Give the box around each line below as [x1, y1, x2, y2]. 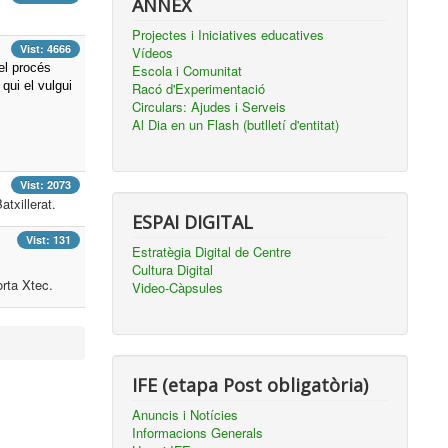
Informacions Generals [132, 423, 264, 442]
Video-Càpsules [132, 278, 224, 297]
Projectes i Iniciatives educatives [132, 25, 325, 44]
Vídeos [132, 43, 174, 62]
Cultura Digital [132, 260, 214, 279]
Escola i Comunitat [132, 61, 243, 80]
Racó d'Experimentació [132, 79, 266, 98]
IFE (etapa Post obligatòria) [132, 373, 369, 397]
